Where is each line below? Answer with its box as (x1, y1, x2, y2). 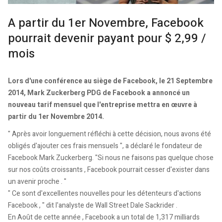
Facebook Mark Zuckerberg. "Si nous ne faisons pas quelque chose (8, 153, 214, 164)
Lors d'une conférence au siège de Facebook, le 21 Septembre (8, 75, 213, 86)
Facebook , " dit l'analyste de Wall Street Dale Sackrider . (8, 200, 177, 211)
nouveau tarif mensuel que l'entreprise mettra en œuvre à (8, 99, 197, 110)
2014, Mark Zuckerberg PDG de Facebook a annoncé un (8, 87, 190, 98)
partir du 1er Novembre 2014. (8, 111, 104, 122)
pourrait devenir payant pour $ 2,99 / (8, 29, 206, 47)
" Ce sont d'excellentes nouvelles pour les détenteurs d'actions (8, 188, 201, 199)
